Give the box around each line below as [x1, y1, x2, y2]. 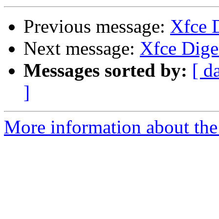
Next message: [23, 38, 140, 59]
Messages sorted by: [23, 60, 187, 81]
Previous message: [23, 16, 170, 37]
